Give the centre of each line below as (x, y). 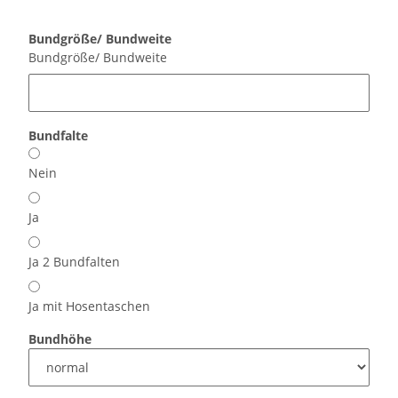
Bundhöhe (62, 339)
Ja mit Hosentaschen (89, 306)
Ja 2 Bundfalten (74, 262)
